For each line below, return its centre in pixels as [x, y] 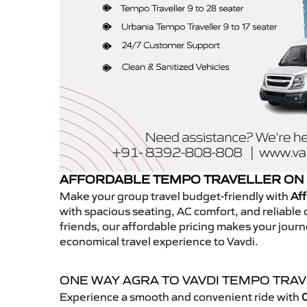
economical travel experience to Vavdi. [159, 242]
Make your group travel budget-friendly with [175, 196]
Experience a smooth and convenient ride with [181, 297]
